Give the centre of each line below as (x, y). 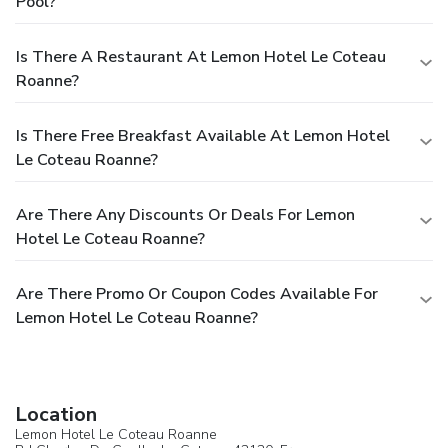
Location (56, 414)
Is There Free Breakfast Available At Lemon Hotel (203, 135)
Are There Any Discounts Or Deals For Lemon (185, 214)
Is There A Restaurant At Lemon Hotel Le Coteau (201, 56)
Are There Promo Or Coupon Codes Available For (197, 293)
